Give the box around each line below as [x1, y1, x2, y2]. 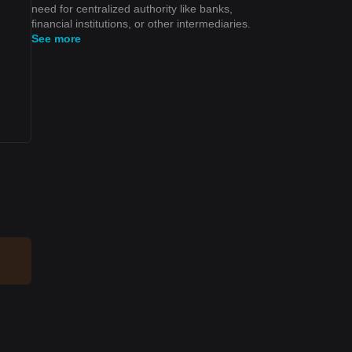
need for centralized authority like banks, [31, 2, 233, 15]
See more [31, 31, 81, 45]
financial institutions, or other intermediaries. [31, 16, 251, 30]
